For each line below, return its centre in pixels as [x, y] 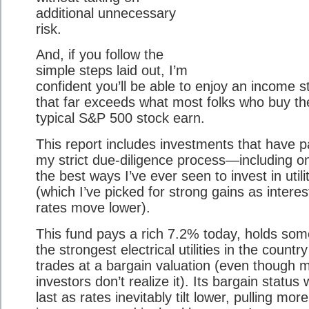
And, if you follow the [100, 55]
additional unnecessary [106, 13]
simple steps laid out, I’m [112, 71]
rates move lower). [93, 208]
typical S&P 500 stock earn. [120, 118]
